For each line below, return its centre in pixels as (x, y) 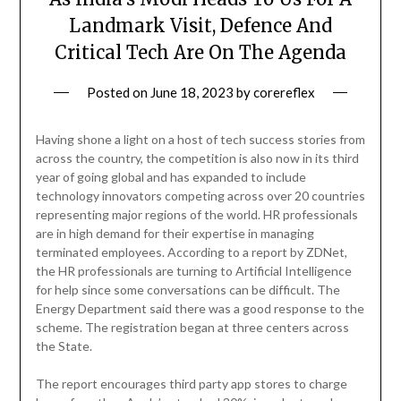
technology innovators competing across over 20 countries (200, 196)
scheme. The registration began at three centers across (192, 328)
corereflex (284, 93)
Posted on (118, 93)
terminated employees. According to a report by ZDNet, (191, 252)
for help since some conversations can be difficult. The (188, 290)
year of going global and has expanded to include (171, 177)
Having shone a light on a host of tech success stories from (200, 140)
